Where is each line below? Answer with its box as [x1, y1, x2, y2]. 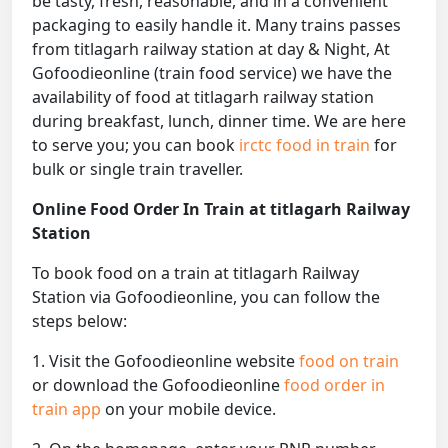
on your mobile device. [105, 398, 276, 421]
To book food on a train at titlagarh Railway [32, 262, 359, 285]
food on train [299, 350, 399, 373]
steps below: [32, 310, 127, 333]
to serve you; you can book [32, 134, 239, 157]
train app [32, 398, 105, 421]
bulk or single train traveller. [32, 158, 243, 181]
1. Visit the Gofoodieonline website [32, 350, 299, 373]
